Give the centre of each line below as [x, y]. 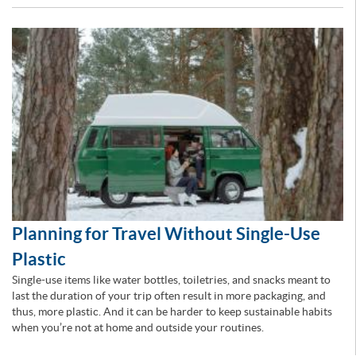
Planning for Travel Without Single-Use [166, 234]
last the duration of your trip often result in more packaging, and [169, 296]
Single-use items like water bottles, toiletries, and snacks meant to [171, 280]
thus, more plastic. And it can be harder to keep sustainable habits [172, 312]
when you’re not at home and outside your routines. [138, 328]
